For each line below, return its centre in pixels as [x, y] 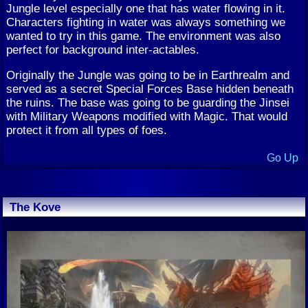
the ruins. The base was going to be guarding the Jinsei [148, 102]
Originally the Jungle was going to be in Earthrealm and [148, 75]
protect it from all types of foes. [87, 130]
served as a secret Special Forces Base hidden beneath [150, 88]
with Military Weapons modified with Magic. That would [147, 116]
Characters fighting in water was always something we [146, 22]
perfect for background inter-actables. [103, 49]
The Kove [35, 207]
